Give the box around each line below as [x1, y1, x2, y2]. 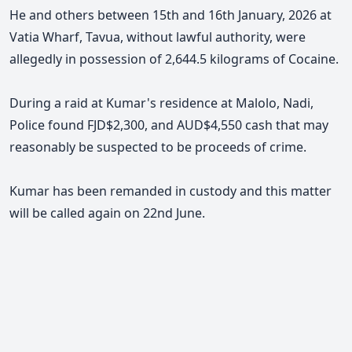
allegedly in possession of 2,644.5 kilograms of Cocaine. [9, 49, 339, 68]
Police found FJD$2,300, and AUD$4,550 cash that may [9, 115, 328, 134]
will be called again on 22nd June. [9, 203, 205, 222]
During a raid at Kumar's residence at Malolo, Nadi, [9, 93, 313, 112]
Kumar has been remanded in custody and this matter [9, 181, 332, 200]
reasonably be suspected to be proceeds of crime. [9, 137, 306, 156]
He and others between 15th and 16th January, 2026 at [9, 5, 332, 24]
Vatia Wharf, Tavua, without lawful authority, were [9, 27, 306, 46]
